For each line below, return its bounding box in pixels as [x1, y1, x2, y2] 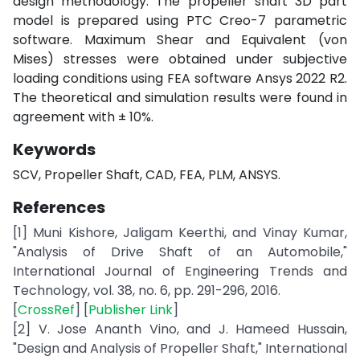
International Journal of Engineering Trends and [13, 262, 347, 280]
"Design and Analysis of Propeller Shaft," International [13, 339, 347, 358]
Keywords [13, 138, 96, 161]
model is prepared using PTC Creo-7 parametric [13, 11, 347, 30]
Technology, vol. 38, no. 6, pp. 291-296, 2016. [13, 281, 280, 300]
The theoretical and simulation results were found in [13, 88, 347, 107]
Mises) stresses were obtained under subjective [13, 50, 347, 68]
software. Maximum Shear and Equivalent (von [13, 31, 347, 49]
